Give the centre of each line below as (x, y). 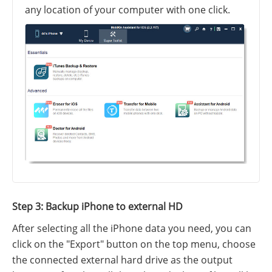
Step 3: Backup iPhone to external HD (97, 207)
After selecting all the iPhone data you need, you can (132, 229)
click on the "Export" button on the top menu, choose (134, 244)
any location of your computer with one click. (127, 10)
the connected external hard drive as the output (122, 260)
